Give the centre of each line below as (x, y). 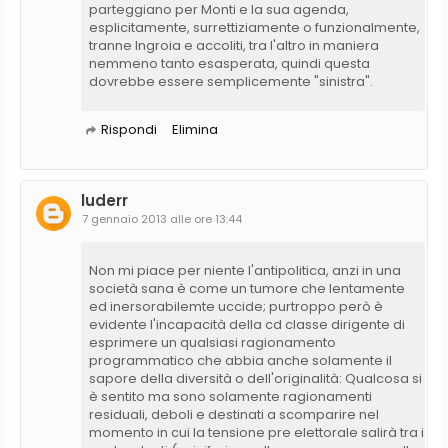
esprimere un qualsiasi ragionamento (212, 342)
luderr (104, 200)
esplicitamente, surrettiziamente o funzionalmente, (254, 27)
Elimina (195, 129)
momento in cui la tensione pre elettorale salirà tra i (256, 432)
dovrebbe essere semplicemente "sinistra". (231, 81)
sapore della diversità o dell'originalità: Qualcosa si (255, 378)
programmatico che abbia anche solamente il (240, 360)
